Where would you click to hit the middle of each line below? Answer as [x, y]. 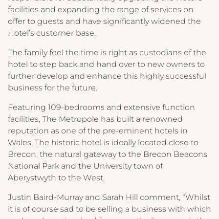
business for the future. [53, 88]
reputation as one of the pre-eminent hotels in [98, 131]
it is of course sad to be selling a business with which [109, 209]
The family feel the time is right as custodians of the [107, 53]
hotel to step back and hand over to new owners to [106, 64]
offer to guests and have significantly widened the [104, 21]
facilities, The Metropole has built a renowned [95, 119]
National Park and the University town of [85, 166]
